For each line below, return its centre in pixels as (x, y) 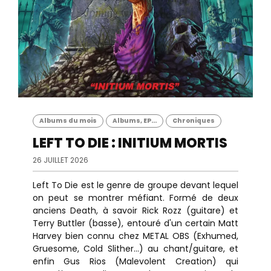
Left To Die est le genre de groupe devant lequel (135, 185)
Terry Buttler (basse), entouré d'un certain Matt (135, 223)
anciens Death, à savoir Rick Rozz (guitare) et (135, 211)
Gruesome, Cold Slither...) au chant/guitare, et (135, 249)
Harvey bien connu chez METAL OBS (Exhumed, (135, 236)
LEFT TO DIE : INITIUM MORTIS (130, 143)
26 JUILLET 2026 (60, 160)
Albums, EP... (135, 121)
